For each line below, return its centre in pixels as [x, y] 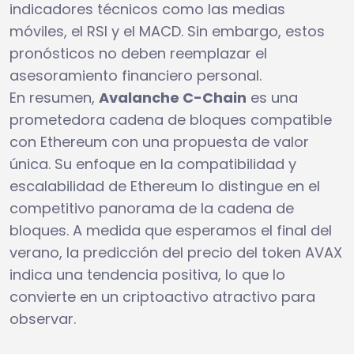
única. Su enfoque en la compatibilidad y [153, 164]
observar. [43, 318]
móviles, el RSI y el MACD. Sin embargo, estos [167, 31]
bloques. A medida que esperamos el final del [171, 230]
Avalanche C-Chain [173, 97]
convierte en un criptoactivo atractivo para [162, 296]
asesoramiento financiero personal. [136, 75]
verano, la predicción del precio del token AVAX [176, 252]
